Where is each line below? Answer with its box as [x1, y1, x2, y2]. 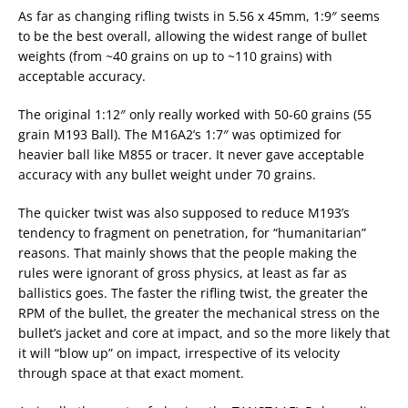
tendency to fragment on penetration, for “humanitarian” [18, 224, 366, 241]
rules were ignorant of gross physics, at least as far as [18, 264, 347, 281]
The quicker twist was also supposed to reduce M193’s [18, 204, 350, 221]
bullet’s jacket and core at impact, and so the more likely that [18, 324, 390, 342]
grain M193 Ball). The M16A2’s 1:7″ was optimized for [18, 126, 342, 143]
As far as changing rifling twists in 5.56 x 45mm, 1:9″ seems [18, 7, 380, 25]
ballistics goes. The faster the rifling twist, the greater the [18, 284, 368, 301]
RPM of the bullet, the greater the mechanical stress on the [18, 304, 380, 321]
